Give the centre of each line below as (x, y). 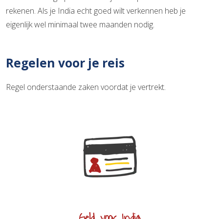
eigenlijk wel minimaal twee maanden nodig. (80, 24)
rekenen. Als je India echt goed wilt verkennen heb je (96, 11)
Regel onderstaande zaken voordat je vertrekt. (86, 87)
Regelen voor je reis (65, 63)
